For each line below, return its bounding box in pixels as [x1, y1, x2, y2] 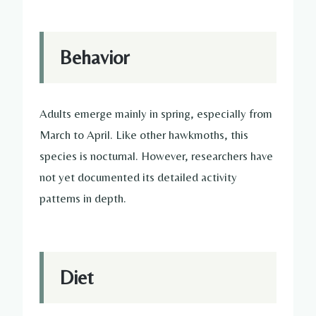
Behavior [59, 45, 129, 68]
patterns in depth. [39, 190, 126, 205]
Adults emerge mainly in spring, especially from [39, 106, 272, 121]
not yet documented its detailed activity [39, 169, 237, 184]
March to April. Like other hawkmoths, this [39, 127, 248, 142]
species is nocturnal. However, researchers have [39, 148, 273, 163]
